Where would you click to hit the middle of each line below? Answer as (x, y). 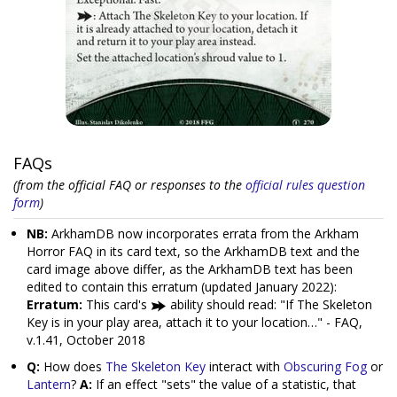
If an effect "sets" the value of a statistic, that (224, 384)
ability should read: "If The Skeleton (269, 304)
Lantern (49, 384)
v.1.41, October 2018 (86, 340)
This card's (117, 304)
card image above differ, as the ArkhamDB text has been (190, 269)
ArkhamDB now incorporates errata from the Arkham (203, 234)
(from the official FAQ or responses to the (129, 185)
